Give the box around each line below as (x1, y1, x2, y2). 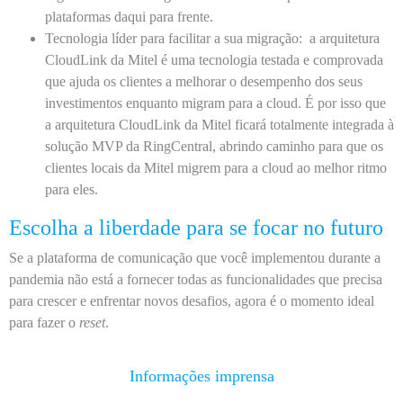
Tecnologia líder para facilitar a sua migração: (45, 31, 302, 46)
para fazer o (9, 315, 79, 330)
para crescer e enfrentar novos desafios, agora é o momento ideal (9, 293, 374, 309)
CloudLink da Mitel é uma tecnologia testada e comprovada (45, 52, 383, 67)
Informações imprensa (129, 367, 274, 385)
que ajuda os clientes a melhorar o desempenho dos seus (45, 74, 363, 89)
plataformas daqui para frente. (45, 9, 217, 24)
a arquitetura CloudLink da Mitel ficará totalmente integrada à (45, 117, 394, 132)
